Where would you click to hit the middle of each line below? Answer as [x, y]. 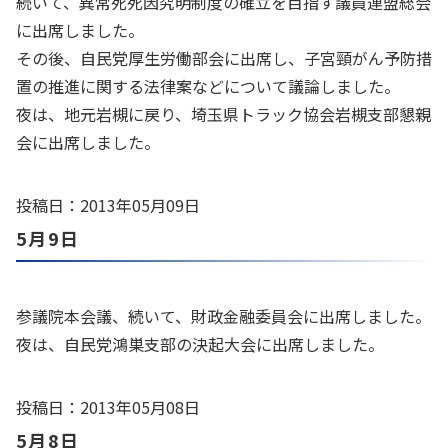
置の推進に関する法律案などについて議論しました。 [208, 86]
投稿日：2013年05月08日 [108, 407]
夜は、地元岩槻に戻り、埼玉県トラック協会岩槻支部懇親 [223, 114]
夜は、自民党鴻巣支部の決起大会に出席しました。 [200, 344]
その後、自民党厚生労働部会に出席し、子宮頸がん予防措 [224, 58]
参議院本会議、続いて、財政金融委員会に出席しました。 [223, 316]
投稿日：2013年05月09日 [108, 205]
